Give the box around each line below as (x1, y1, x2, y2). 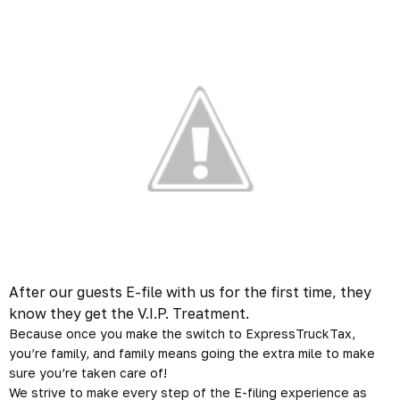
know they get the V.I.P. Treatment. (9, 304, 249, 322)
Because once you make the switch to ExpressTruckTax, (9, 326, 355, 341)
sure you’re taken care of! (9, 365, 167, 380)
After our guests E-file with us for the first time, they (9, 283, 371, 301)
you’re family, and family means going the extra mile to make (9, 346, 375, 361)
